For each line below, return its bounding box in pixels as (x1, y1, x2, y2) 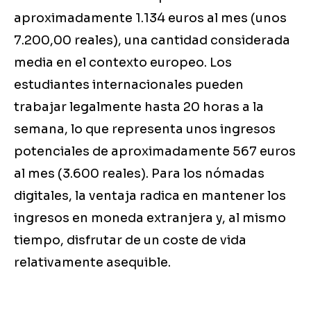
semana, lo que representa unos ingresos (14, 121, 276, 137)
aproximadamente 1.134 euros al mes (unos (14, 10, 287, 26)
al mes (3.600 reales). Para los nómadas (14, 166, 264, 182)
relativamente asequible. (14, 255, 171, 271)
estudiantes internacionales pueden (14, 77, 244, 93)
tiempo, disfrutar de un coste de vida (14, 233, 246, 249)
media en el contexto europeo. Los (14, 55, 232, 71)
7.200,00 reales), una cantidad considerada (14, 33, 290, 49)
